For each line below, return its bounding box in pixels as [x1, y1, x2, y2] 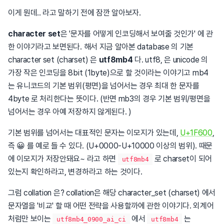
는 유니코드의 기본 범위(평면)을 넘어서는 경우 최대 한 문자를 [8, 80, 199, 90]
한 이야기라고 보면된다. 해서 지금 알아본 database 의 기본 [8, 41, 194, 51]
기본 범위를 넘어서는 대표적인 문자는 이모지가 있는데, [8, 127, 180, 137]
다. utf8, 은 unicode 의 [132, 54, 208, 64]
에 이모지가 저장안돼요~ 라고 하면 [8, 153, 118, 163]
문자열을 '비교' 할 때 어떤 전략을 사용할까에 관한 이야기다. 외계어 [8, 200, 214, 210]
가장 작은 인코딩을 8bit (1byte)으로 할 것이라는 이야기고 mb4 [8, 67, 208, 77]
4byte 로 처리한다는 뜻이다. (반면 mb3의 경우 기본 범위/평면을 [8, 93, 210, 103]
